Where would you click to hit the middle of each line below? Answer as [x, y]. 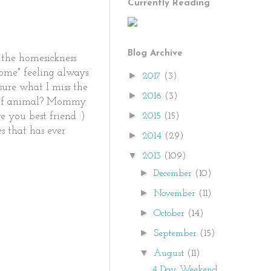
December [175, 174]
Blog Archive [155, 54]
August [171, 253]
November [176, 194]
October [171, 214]
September [177, 233]
